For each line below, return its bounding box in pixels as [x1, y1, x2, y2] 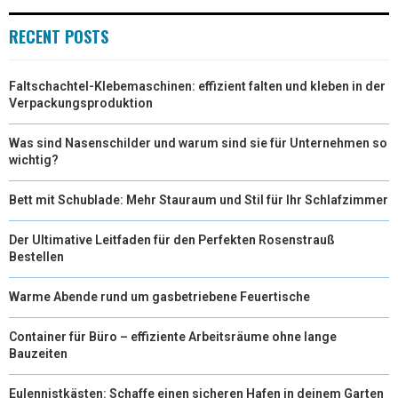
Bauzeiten [9, 346, 68, 361]
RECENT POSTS [9, 24, 108, 48]
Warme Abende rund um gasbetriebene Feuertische [9, 289, 310, 304]
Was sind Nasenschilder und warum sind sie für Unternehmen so [9, 135, 387, 150]
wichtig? [9, 152, 59, 167]
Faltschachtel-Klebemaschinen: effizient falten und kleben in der [9, 78, 386, 93]
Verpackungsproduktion [9, 95, 153, 110]
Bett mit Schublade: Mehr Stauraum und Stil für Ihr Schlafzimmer [9, 192, 388, 207]
